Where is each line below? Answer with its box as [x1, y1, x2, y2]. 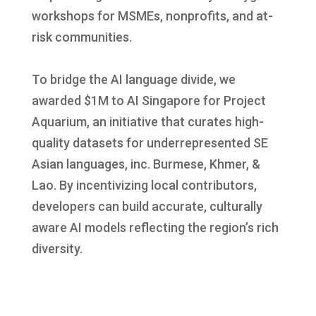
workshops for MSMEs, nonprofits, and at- [31, 8, 273, 23]
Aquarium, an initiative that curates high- [31, 114, 264, 129]
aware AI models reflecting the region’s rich [31, 219, 279, 235]
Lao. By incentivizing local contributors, [31, 177, 257, 193]
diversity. [31, 241, 83, 256]
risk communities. [31, 29, 132, 44]
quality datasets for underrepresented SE [31, 135, 268, 150]
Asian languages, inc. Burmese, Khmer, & [31, 156, 260, 171]
